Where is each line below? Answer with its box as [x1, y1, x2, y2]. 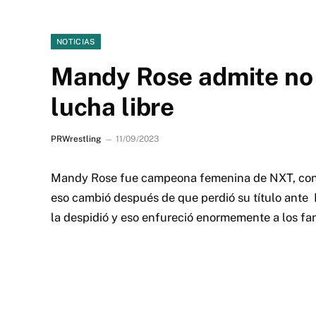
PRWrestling [51, 134, 101, 144]
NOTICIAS [56, 37, 95, 46]
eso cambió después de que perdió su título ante [51, 190, 314, 205]
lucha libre [51, 92, 175, 121]
